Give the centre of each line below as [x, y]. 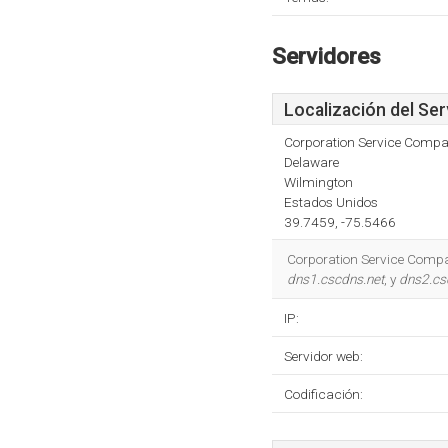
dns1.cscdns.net [335, 279]
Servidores [326, 56]
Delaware [311, 162]
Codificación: [323, 394]
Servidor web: [323, 356]
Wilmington [318, 182]
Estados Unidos [331, 202]
